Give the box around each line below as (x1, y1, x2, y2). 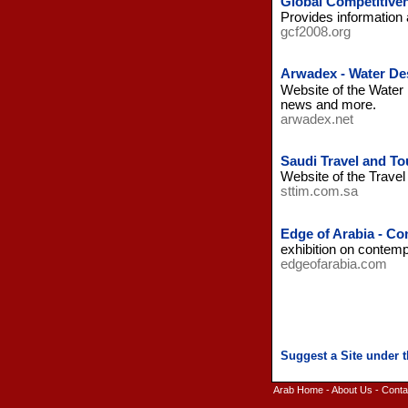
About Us (331, 384, 372, 395)
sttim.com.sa (280, 184, 358, 199)
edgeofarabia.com (280, 257, 387, 272)
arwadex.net (280, 111, 353, 127)
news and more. (280, 97, 376, 112)
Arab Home (272, 384, 323, 395)
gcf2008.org (280, 24, 351, 39)
